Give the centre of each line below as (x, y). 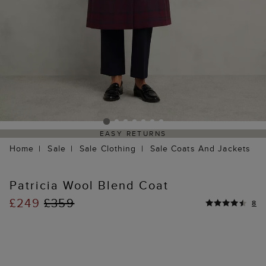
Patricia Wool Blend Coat (89, 185)
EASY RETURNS (133, 134)
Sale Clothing (108, 149)
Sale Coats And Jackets (200, 149)
